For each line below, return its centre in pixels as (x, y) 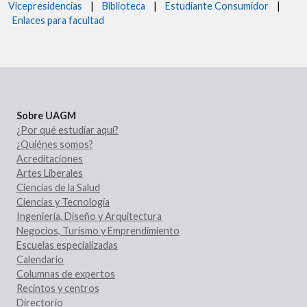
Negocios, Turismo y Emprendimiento (98, 231)
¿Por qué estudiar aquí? (67, 130)
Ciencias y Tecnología (63, 202)
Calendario (40, 260)
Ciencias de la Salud (58, 188)
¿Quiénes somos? (55, 145)
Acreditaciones (50, 159)
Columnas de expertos (66, 274)
